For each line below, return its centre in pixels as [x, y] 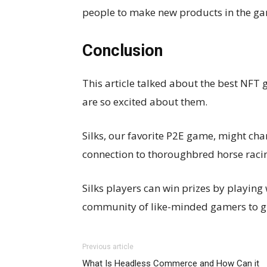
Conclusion [122, 51]
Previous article [108, 247]
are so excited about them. [145, 102]
